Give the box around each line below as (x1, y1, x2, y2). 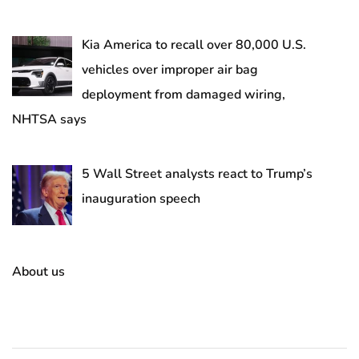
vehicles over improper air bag (82, 61, 258, 79)
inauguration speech (82, 190, 200, 208)
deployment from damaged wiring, (82, 86, 285, 104)
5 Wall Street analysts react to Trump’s (82, 165, 313, 184)
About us (12, 262, 65, 280)
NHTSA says (12, 111, 87, 129)
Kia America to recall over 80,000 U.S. (82, 36, 306, 54)
